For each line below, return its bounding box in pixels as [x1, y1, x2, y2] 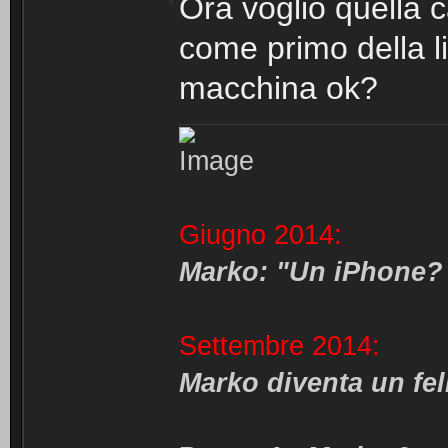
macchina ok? [179, 69, 378, 106]
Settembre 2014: [179, 331, 380, 362]
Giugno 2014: [179, 220, 342, 251]
